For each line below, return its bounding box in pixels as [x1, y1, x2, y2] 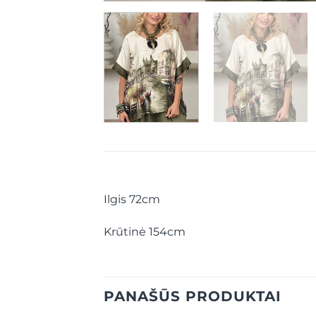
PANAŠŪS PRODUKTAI [104, 287, 281, 305]
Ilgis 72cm [104, 193, 160, 207]
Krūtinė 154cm [104, 224, 186, 238]
